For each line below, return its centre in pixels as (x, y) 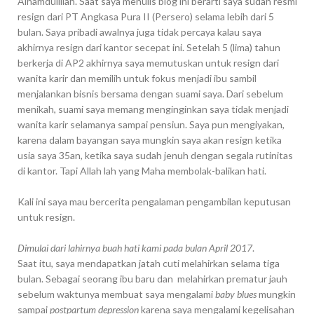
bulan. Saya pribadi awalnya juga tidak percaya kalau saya (139, 32)
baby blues (237, 294)
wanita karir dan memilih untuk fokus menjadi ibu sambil (137, 78)
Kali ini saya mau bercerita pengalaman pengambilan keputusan (154, 201)
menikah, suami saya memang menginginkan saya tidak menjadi (153, 109)
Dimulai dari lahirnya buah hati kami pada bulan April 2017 (135, 247)
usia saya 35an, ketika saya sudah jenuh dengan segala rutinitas (155, 155)
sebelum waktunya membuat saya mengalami (116, 294)
